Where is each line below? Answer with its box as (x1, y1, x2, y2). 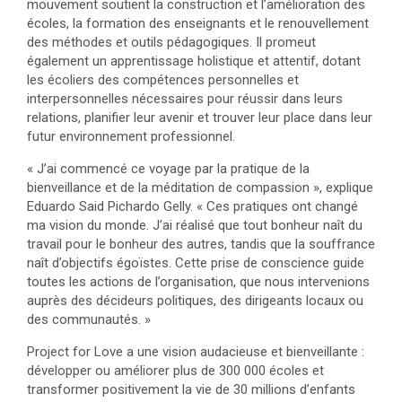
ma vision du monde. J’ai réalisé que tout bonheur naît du (27, 216, 363, 233)
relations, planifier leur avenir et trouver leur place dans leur (27, 109, 372, 126)
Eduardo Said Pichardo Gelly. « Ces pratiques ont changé (27, 197, 358, 214)
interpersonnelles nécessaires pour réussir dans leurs (27, 90, 343, 107)
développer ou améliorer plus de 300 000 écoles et (27, 362, 324, 379)
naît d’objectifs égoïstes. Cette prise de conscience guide (27, 254, 364, 271)
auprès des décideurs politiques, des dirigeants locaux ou (27, 292, 363, 309)
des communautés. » (27, 310, 151, 328)
